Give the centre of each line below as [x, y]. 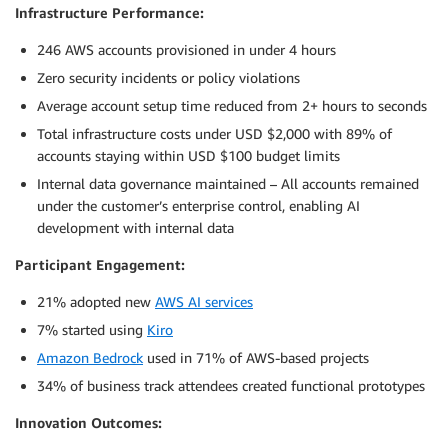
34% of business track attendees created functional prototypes [231, 386]
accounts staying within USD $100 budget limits [188, 156]
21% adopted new [96, 302]
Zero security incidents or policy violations [168, 78]
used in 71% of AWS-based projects [256, 358]
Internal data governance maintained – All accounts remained [228, 184]
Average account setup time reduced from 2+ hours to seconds [232, 106]
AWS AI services [204, 302]
